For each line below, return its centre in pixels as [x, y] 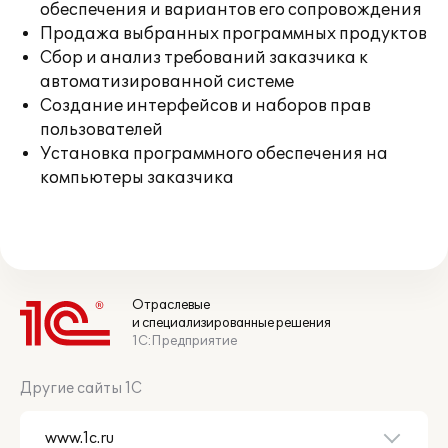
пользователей [101, 130]
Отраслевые [171, 305]
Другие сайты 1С [81, 388]
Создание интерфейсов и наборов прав [205, 106]
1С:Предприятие [184, 341]
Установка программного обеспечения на [214, 154]
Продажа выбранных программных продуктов [233, 34]
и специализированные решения [231, 323]
